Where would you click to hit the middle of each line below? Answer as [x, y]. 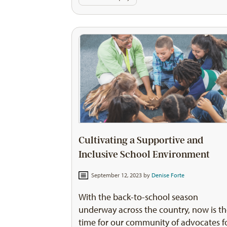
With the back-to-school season [139, 197]
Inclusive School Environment [144, 155]
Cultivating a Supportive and [141, 141]
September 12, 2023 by [120, 176]
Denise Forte [168, 176]
